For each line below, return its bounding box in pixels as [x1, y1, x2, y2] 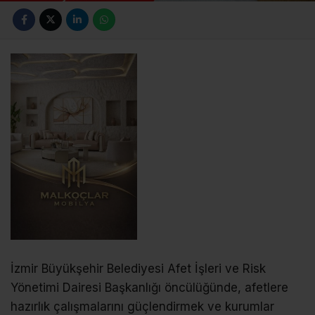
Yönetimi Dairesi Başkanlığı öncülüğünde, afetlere [11, 280, 288, 295]
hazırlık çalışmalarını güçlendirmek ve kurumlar [11, 299, 274, 314]
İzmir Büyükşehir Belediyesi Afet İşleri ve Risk [11, 261, 266, 276]
